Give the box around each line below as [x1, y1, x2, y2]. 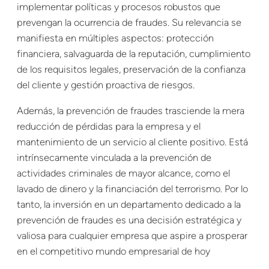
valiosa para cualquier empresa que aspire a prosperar [17, 229, 247, 241]
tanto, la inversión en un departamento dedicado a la [17, 198, 241, 210]
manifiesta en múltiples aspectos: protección [17, 32, 214, 44]
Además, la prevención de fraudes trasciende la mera [17, 104, 244, 116]
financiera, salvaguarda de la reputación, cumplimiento [17, 48, 250, 60]
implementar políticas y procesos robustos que [17, 1, 220, 13]
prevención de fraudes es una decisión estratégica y [17, 214, 241, 226]
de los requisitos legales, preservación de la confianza [17, 64, 246, 76]
